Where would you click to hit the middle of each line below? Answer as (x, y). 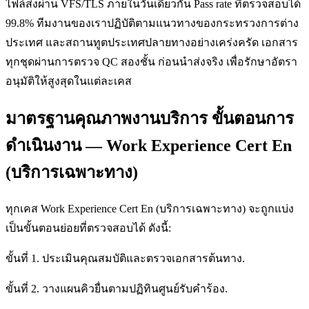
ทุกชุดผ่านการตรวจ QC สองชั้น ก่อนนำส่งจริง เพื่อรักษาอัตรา (151, 61)
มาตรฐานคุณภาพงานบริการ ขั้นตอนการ (150, 118)
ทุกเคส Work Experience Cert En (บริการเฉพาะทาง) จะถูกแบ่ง (150, 208)
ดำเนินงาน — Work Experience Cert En (149, 145)
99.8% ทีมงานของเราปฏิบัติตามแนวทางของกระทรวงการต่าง (152, 23)
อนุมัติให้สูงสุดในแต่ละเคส (69, 81)
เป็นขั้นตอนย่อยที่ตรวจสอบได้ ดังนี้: (88, 228)
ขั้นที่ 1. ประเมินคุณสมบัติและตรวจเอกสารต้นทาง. (125, 258)
